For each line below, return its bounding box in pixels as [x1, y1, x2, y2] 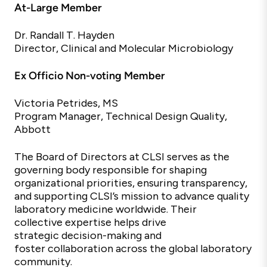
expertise [65, 216, 111, 229]
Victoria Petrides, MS [14, 97, 118, 110]
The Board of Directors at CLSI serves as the [14, 150, 229, 163]
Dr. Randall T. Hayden [14, 29, 114, 42]
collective [14, 216, 63, 229]
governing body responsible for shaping [14, 163, 207, 176]
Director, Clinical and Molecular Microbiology [14, 42, 233, 55]
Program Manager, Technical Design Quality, [14, 110, 227, 123]
